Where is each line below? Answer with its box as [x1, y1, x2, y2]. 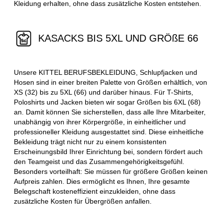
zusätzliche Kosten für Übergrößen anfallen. [14, 197, 152, 206]
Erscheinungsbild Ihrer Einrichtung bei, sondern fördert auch [14, 148, 203, 156]
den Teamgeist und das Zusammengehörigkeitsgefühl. [14, 158, 184, 166]
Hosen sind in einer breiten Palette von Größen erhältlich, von [14, 78, 207, 87]
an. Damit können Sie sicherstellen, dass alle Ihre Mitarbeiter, [14, 108, 206, 116]
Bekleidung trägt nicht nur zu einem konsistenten [14, 138, 166, 146]
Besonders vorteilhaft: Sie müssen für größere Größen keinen [14, 167, 208, 176]
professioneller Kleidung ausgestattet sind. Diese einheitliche [14, 128, 204, 136]
